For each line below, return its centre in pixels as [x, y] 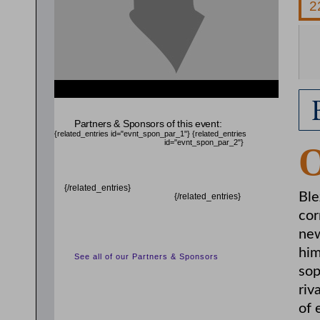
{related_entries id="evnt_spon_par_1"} [123, 134]
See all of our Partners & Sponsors [146, 256]
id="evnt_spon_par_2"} [204, 142]
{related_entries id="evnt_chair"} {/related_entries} [141, 102]
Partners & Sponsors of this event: [148, 124]
